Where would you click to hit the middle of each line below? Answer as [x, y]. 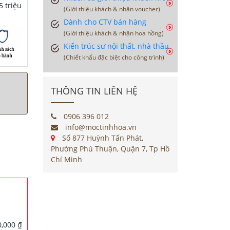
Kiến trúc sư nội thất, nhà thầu [116, 46]
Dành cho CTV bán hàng [105, 22]
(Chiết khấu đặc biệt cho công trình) [114, 57]
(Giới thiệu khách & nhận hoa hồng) [113, 33]
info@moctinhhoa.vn [100, 127]
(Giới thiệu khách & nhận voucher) [112, 9]
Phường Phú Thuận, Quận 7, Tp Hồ [110, 149]
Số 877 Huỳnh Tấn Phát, [101, 138]
